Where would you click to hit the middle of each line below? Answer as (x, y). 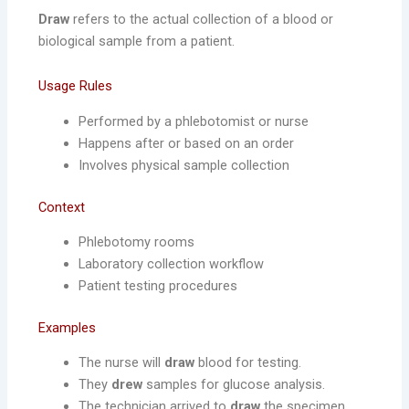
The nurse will (122, 363)
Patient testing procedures (158, 285)
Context (62, 207)
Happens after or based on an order (187, 143)
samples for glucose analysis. (234, 385)
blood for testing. (248, 363)
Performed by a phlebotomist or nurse (194, 121)
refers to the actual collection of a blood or (202, 19)
